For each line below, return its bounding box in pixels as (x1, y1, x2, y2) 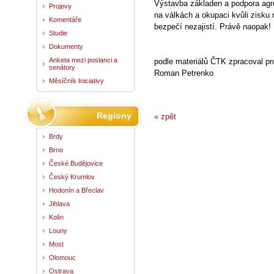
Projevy (49, 2, 72, 10)
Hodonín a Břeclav (49, 186, 104, 194)
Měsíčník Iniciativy (49, 76, 104, 84)
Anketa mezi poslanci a (49, 56, 117, 64)
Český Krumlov (49, 172, 95, 180)
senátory (49, 63, 75, 71)
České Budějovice (49, 159, 103, 167)
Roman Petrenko (154, 68, 213, 78)
